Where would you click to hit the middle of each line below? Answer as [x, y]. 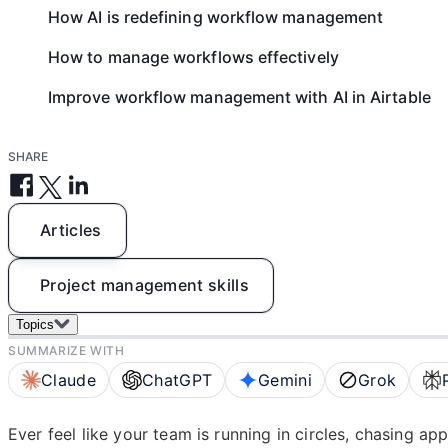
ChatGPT [177, 380]
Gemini [285, 380]
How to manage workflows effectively [193, 57]
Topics [35, 324]
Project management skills [144, 285]
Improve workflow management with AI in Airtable [239, 97]
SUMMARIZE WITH [66, 350]
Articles [71, 230]
